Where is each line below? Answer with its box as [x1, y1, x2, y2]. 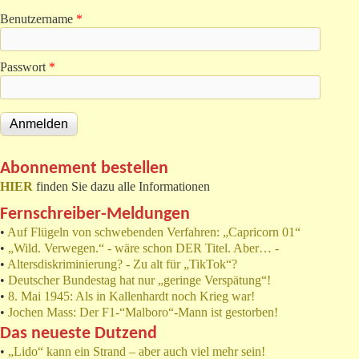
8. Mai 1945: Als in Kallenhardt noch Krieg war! [8, 289, 255, 304]
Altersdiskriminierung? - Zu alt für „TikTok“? [7, 257, 237, 272]
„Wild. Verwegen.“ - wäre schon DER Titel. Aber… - [8, 241, 279, 256]
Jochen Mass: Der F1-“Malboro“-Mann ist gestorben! [8, 305, 278, 320]
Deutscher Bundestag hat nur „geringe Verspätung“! [8, 273, 271, 288]
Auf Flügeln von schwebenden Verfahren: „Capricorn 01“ [7, 225, 301, 240]
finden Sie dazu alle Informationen [33, 179, 210, 194]
